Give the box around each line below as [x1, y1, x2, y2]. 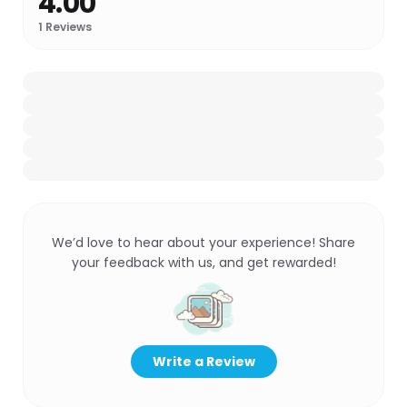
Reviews [43, 19, 92, 35]
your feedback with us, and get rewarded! [71, 253, 336, 272]
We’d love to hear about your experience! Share [52, 233, 355, 252]
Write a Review [152, 352, 255, 371]
